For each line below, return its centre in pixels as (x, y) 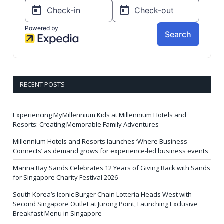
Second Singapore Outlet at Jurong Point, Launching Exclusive (105, 204)
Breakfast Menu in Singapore (57, 214)
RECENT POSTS (42, 85)
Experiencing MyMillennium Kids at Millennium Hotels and (100, 115)
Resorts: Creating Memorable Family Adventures (86, 125)
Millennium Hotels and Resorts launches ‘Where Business (100, 142)
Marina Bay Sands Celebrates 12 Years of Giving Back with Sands (112, 168)
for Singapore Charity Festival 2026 (65, 178)
